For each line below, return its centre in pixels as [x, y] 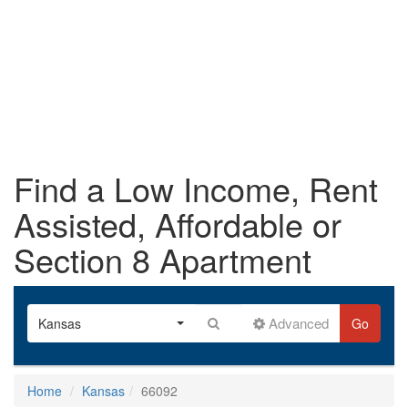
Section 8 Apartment [163, 259]
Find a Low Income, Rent [196, 188]
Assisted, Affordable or [178, 224]
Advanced [297, 323]
